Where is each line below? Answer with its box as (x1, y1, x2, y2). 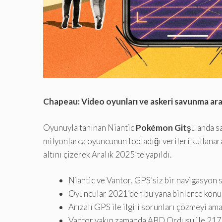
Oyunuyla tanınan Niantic (43, 122, 136, 133)
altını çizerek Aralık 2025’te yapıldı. (43, 149, 171, 160)
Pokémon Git (136, 122, 187, 133)
